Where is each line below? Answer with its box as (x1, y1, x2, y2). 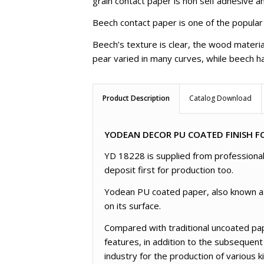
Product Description (103, 93, 170, 103)
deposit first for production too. (104, 164, 233, 176)
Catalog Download (189, 93, 252, 103)
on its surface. (104, 200, 161, 212)
